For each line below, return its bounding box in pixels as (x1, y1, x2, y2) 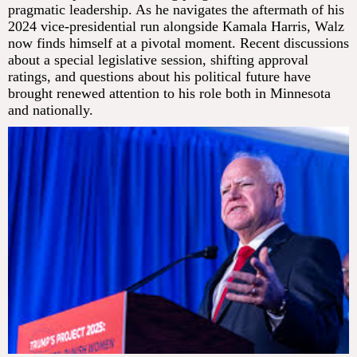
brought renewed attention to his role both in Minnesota (8, 85, 331, 102)
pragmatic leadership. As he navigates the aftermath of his (8, 2, 344, 18)
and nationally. (8, 102, 93, 119)
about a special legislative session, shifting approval (8, 52, 308, 69)
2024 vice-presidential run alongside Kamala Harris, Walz (8, 18, 344, 35)
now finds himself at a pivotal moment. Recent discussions (8, 35, 349, 52)
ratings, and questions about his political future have (8, 69, 311, 85)
